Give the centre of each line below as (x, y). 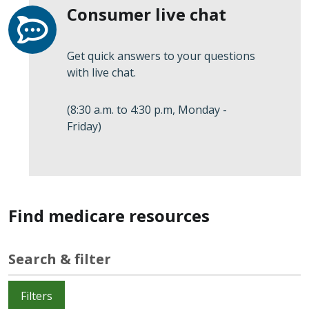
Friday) (84, 126)
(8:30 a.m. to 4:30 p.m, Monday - (147, 109)
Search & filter (60, 259)
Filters (37, 296)
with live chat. (103, 72)
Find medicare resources (109, 215)
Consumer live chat (147, 14)
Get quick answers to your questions (161, 56)
